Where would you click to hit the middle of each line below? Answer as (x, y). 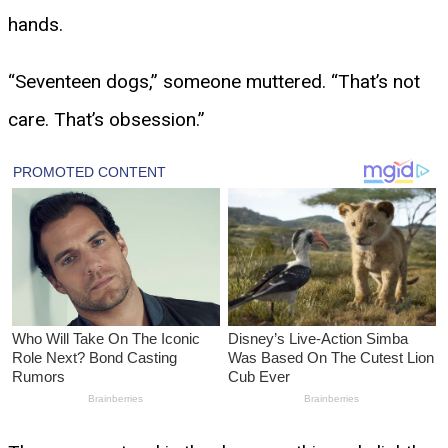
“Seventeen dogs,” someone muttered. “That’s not (214, 81)
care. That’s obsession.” (106, 119)
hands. (35, 24)
